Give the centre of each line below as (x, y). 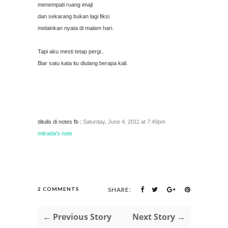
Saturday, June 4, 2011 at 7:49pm (124, 122)
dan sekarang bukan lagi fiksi (74, 17)
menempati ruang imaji (65, 5)
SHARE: (120, 190)
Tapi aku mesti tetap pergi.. (71, 52)
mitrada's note (55, 134)
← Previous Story (77, 217)
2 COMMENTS (59, 189)
